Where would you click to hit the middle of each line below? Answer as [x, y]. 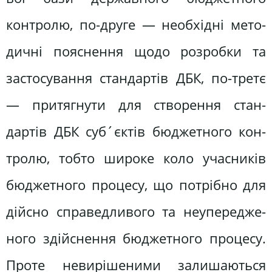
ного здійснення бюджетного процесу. [136, 239]
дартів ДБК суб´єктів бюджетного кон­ [136, 132]
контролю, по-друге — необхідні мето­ [136, 25]
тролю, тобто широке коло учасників [136, 158]
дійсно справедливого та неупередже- [136, 212]
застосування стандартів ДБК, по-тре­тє [136, 78]
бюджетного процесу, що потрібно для [136, 185]
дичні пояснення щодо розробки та [136, 52]
